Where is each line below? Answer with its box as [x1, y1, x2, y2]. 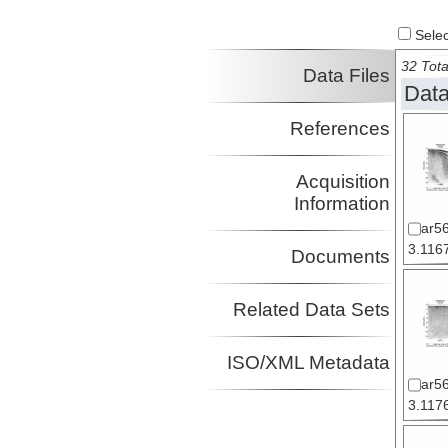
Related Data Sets [232, 299, 390, 321]
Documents [290, 246, 390, 268]
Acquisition [295, 171, 390, 193]
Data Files [302, 65, 390, 87]
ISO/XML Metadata [226, 352, 390, 374]
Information [293, 193, 390, 215]
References [289, 118, 390, 140]
